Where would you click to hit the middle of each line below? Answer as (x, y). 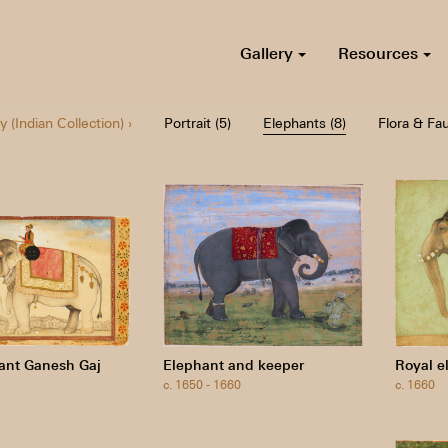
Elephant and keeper (233, 365)
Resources (380, 52)
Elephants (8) (304, 122)
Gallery (268, 52)
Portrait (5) (197, 122)
